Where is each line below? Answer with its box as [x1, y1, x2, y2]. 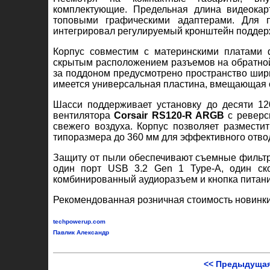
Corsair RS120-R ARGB [114, 110, 225, 121]
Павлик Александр [53, 228, 109, 236]
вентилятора [53, 110, 115, 121]
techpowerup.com [53, 218, 105, 225]
